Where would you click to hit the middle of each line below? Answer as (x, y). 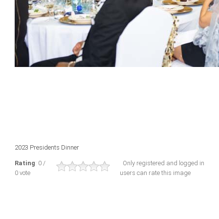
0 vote (24, 173)
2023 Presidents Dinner (47, 147)
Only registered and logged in (162, 163)
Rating (25, 163)
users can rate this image (155, 173)
